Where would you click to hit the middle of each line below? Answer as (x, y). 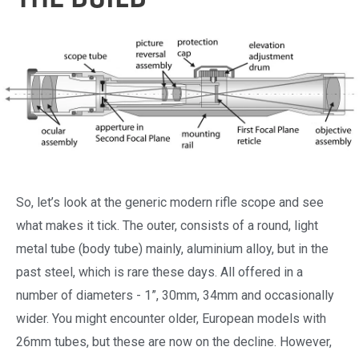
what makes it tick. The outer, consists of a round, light (167, 226)
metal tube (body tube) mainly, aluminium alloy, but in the (172, 249)
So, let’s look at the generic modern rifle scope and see (170, 203)
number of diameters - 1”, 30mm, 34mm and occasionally (175, 296)
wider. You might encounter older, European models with (171, 319)
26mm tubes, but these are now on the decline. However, (174, 342)
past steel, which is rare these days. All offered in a (159, 272)
